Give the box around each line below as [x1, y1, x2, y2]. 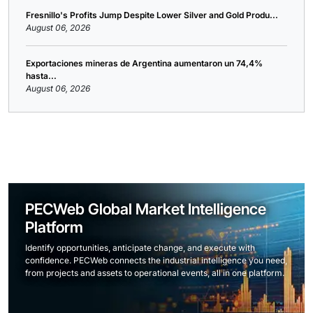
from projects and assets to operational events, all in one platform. [25, 268, 284, 278]
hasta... [26, 71, 57, 81]
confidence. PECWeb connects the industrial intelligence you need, [25, 255, 287, 265]
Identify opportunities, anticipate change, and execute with [25, 242, 255, 253]
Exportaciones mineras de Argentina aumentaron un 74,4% [26, 58, 263, 68]
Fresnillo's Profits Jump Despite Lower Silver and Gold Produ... [26, 10, 278, 20]
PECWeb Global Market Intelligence [25, 200, 266, 218]
